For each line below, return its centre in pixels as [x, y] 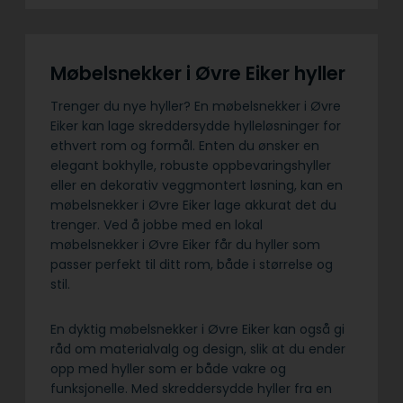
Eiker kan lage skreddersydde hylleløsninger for [196, 126]
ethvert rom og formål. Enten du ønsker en [185, 146]
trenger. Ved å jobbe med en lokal [157, 225]
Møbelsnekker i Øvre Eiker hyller [200, 73]
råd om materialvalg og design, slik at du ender [198, 349]
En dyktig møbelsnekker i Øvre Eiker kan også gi [197, 330]
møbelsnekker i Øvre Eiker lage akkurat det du [193, 206]
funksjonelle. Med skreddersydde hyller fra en [191, 389]
